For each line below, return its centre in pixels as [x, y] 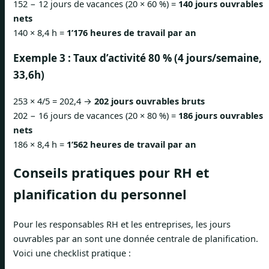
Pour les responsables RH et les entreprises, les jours [122, 224]
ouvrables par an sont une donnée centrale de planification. [136, 238]
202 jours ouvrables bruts [150, 101]
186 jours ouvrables [221, 116]
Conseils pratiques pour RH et [111, 173]
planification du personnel [100, 195]
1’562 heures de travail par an [131, 144]
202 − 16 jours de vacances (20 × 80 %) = [96, 116]
